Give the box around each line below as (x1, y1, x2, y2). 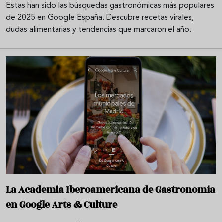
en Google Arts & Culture (6, 197, 117, 212)
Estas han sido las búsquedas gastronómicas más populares (6, 1, 214, 10)
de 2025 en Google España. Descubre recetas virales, (6, 13, 194, 22)
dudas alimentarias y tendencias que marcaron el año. (6, 25, 191, 34)
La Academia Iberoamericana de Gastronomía (6, 182, 215, 197)
